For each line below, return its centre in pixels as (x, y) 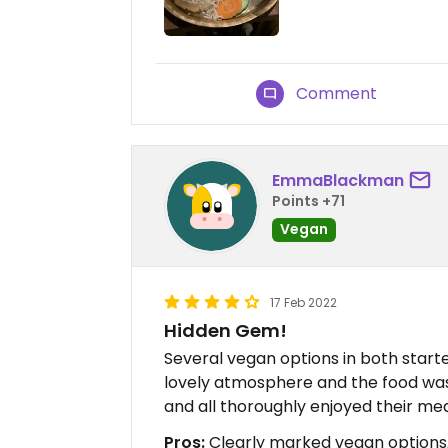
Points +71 (308, 201)
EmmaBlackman (338, 181)
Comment (337, 93)
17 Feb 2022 (303, 302)
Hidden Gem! (225, 330)
